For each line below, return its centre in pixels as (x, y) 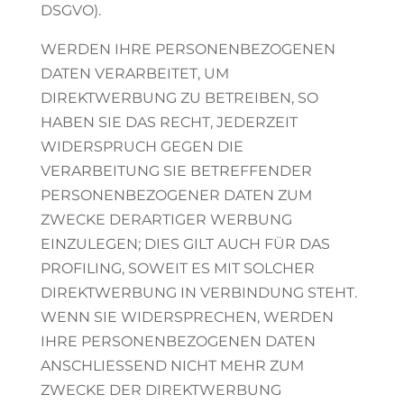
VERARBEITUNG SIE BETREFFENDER (176, 171)
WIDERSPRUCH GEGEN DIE (142, 147)
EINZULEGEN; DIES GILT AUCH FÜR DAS (185, 244)
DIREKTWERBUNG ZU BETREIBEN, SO (179, 98)
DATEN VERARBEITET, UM (134, 73)
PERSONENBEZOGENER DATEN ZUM (176, 195)
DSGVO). (70, 10)
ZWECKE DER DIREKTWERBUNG (161, 390)
